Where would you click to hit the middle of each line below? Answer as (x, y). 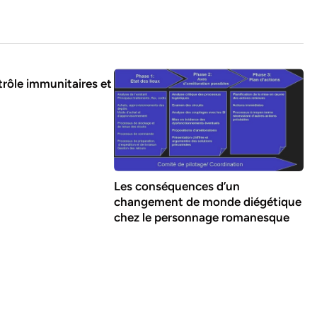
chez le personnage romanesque (201, 218)
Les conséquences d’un (177, 186)
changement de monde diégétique (207, 202)
